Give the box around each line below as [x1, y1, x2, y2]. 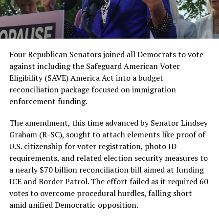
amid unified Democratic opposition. [9, 199, 138, 211]
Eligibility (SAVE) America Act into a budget [9, 72, 163, 84]
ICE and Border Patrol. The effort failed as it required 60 [9, 176, 208, 187]
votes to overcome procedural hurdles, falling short [9, 188, 192, 199]
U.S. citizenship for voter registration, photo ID [9, 141, 176, 152]
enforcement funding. [9, 96, 88, 107]
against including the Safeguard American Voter [9, 61, 180, 72]
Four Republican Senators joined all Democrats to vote [9, 49, 203, 60]
